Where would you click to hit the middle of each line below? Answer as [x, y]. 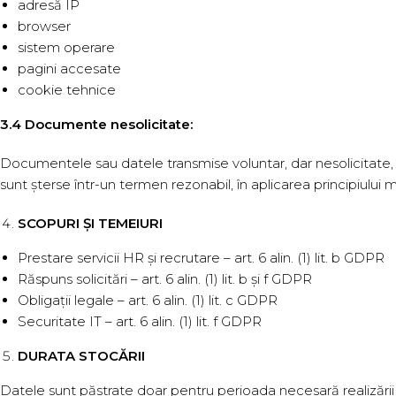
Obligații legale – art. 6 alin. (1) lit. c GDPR [148, 300]
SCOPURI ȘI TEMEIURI [90, 223]
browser [44, 26]
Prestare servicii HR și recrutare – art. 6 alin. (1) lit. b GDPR [201, 258]
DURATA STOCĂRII [81, 356]
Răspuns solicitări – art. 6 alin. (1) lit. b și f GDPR [165, 279]
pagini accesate [69, 69]
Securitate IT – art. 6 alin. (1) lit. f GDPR [140, 321]
